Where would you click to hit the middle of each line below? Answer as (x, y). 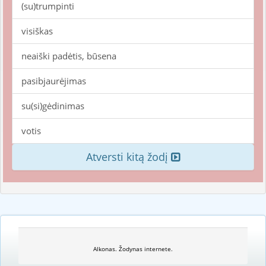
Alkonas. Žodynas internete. (133, 249)
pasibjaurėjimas (54, 81)
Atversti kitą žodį (129, 157)
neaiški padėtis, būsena (69, 56)
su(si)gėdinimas (53, 106)
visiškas (37, 31)
